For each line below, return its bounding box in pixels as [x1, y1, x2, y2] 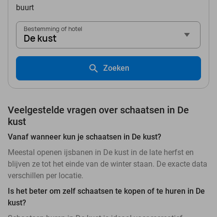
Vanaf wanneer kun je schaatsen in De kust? [8, 132, 161, 142]
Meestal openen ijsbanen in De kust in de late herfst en [8, 148, 194, 157]
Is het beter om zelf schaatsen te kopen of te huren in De [8, 186, 205, 196]
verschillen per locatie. [8, 171, 83, 181]
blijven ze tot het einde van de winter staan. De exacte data [8, 159, 207, 169]
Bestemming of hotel [24, 25, 82, 33]
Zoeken [103, 63, 129, 73]
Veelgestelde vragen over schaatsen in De [8, 104, 189, 116]
